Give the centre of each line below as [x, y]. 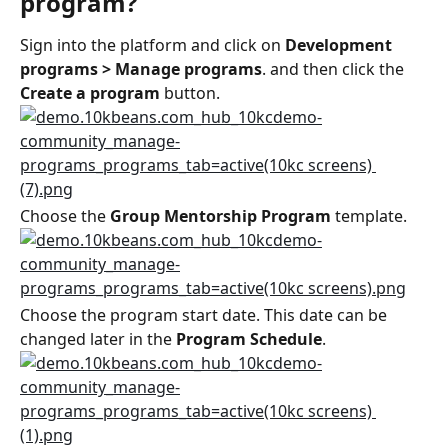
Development [340, 45]
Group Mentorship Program [220, 216]
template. [369, 216]
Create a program [90, 93]
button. [190, 93]
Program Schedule [249, 339]
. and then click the [335, 69]
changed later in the [98, 339]
